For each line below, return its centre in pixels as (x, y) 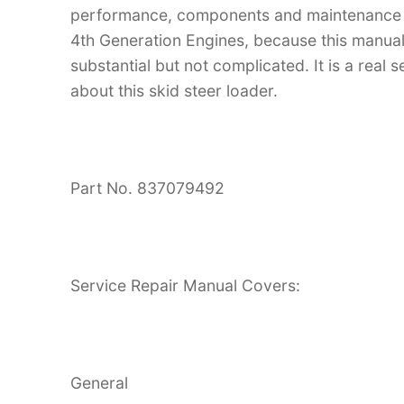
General (99, 382)
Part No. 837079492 (147, 188)
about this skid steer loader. (174, 91)
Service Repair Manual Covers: (185, 285)
